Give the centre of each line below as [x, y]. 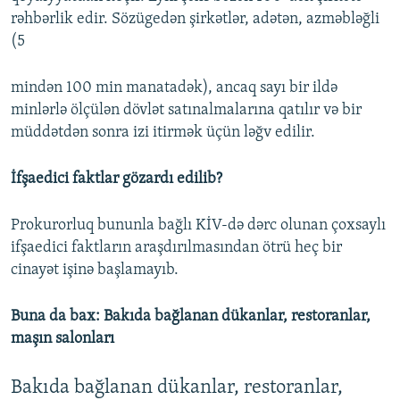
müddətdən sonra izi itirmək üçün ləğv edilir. [163, 133]
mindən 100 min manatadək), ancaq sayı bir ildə [174, 88]
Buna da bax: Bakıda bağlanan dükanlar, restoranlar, [191, 317]
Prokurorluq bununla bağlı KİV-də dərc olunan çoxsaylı [198, 226]
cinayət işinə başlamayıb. [95, 271]
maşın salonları [62, 339]
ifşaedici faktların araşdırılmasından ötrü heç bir [176, 248]
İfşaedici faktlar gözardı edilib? [117, 179]
